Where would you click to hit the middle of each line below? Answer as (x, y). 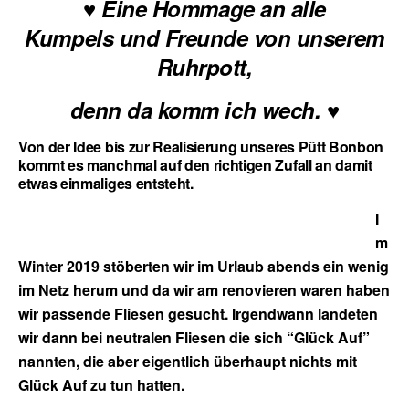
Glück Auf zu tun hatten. (101, 384)
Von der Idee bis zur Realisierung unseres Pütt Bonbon (201, 146)
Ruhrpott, (204, 66)
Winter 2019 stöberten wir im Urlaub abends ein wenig (204, 266)
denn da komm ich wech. (195, 109)
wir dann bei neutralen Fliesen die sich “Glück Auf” (194, 337)
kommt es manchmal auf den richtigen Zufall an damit (195, 164)
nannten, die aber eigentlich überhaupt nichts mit (188, 361)
